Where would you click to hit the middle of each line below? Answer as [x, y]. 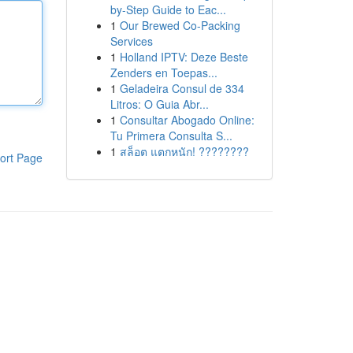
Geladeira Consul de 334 [182, 88]
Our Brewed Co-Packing [180, 25]
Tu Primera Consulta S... [171, 136]
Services [131, 41]
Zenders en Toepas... [163, 72]
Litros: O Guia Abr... [159, 104]
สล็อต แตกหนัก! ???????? [184, 151]
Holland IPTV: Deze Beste [184, 57]
